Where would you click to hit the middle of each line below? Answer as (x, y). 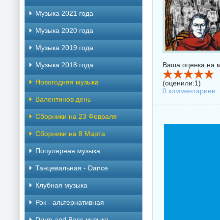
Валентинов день (63, 99)
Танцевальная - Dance (72, 168)
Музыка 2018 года (64, 65)
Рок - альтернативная (70, 202)
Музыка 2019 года (64, 48)
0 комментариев (189, 91)
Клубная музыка (61, 185)
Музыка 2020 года (64, 30)
